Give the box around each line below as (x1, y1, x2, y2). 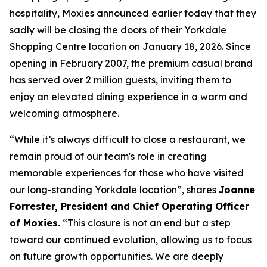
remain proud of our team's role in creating (10, 150, 207, 163)
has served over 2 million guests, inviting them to (10, 74, 231, 86)
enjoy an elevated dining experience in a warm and (10, 91, 247, 103)
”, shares (177, 184, 219, 196)
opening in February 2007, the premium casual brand (10, 57, 253, 70)
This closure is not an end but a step (67, 217, 231, 229)
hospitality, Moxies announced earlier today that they (10, 7, 256, 20)
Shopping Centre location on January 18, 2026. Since (10, 41, 251, 53)
